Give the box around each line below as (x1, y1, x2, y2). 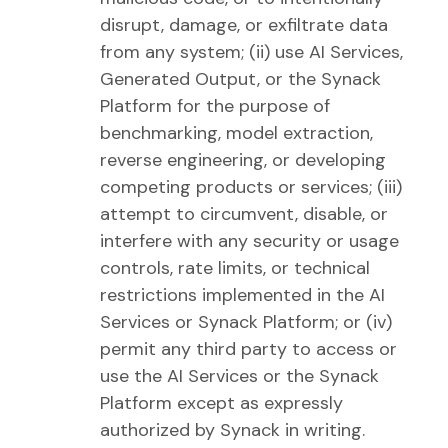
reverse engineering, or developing (100, 148, 386, 172)
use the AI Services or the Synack (100, 364, 379, 388)
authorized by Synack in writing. (100, 418, 365, 442)
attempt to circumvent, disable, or (100, 202, 388, 226)
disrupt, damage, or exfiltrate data (100, 13, 388, 37)
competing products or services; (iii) (100, 175, 402, 199)
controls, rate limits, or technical (100, 256, 370, 280)
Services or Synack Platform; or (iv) (100, 310, 392, 334)
